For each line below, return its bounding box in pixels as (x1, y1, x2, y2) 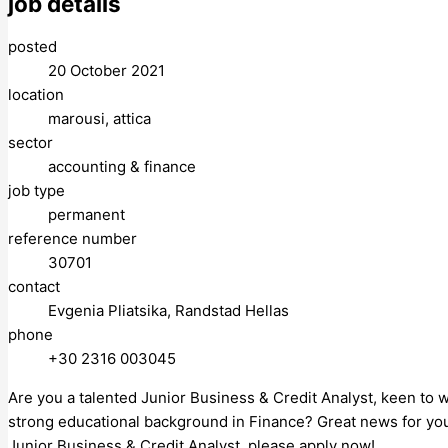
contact (8, 276, 60, 296)
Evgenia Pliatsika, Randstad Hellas (48, 300, 289, 320)
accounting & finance (48, 156, 196, 176)
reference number (8, 228, 137, 248)
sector (8, 132, 53, 152)
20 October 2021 (48, 60, 165, 80)
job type (8, 180, 65, 200)
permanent (48, 204, 125, 224)
